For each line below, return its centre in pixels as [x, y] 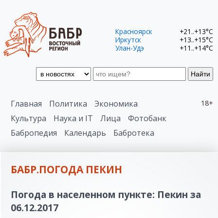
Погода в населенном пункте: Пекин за [106, 194]
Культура [28, 118]
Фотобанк [147, 118]
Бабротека [134, 133]
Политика [68, 104]
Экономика [116, 104]
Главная [26, 104]
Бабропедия [34, 133]
